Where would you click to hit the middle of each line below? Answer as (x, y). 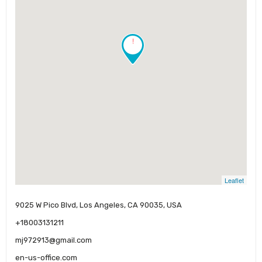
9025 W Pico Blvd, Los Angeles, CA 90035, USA (99, 205)
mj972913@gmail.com (54, 240)
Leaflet (234, 180)
